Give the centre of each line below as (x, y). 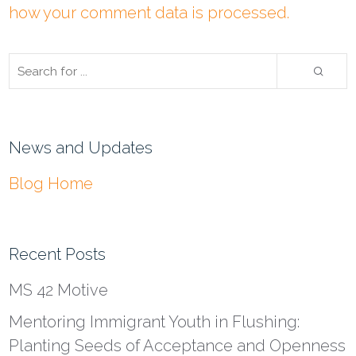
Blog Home (51, 184)
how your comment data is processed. (149, 13)
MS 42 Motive (59, 290)
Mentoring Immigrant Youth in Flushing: (155, 322)
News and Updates (81, 148)
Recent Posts (58, 255)
